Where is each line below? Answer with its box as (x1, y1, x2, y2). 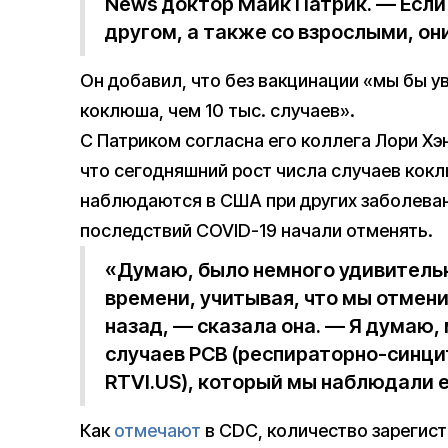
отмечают (114, 420, 201, 442)
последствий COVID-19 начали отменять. (80, 220, 433, 242)
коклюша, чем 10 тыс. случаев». (80, 100, 355, 122)
